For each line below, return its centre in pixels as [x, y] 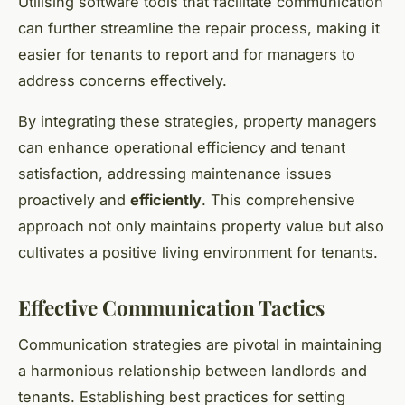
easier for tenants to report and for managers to [187, 55]
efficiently [166, 200]
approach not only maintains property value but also [201, 226]
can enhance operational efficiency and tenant [182, 148]
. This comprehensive [278, 200]
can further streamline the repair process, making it [199, 28]
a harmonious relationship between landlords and [193, 371]
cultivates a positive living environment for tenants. [198, 253]
